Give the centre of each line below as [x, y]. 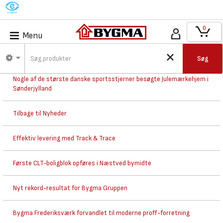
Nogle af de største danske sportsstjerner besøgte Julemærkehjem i [111, 79]
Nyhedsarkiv [35, 54]
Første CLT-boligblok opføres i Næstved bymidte [82, 163]
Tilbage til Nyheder [40, 113]
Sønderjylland [32, 88]
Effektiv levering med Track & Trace [64, 138]
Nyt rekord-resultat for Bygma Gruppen [70, 188]
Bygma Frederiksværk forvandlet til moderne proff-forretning [101, 213]
